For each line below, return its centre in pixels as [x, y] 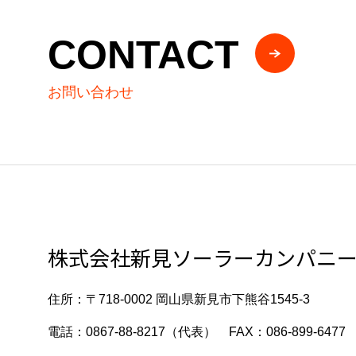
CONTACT [143, 54]
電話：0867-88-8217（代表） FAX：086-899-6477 [197, 332]
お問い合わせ [91, 93]
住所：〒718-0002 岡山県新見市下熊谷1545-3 [179, 299]
